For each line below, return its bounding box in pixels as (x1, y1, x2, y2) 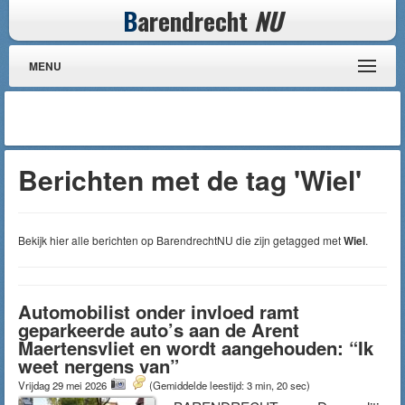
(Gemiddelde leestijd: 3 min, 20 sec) (149, 378, 310, 392)
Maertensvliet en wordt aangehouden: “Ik (18, 334, 373, 361)
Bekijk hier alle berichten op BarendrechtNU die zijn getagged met (18, 232, 344, 248)
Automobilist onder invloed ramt (18, 298, 299, 325)
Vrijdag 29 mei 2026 (18, 378, 109, 392)
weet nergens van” (18, 353, 179, 379)
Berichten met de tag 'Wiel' (18, 160, 362, 199)
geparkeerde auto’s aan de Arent (18, 316, 299, 343)
